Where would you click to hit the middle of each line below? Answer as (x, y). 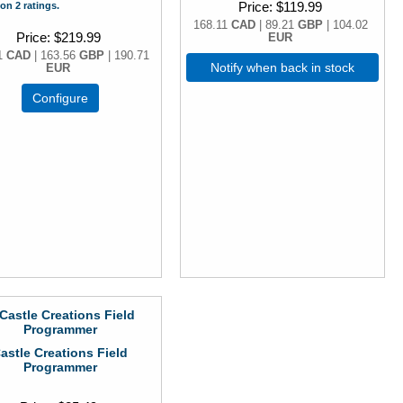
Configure (60, 98)
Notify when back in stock (283, 67)
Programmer (60, 367)
